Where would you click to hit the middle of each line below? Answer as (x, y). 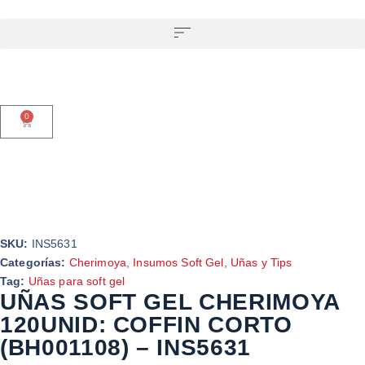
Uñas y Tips (261, 262)
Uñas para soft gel (77, 281)
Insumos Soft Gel (178, 262)
